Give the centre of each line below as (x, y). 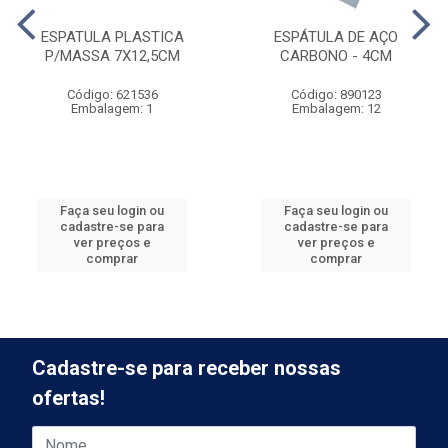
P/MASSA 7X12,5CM (112, 56)
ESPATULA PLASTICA (112, 37)
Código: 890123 (336, 94)
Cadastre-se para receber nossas (186, 368)
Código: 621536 (112, 94)
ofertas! (68, 398)
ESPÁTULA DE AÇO (336, 37)
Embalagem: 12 (336, 108)
